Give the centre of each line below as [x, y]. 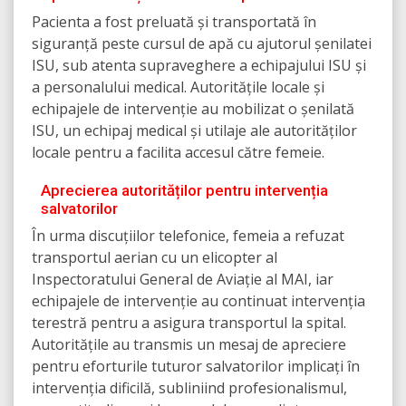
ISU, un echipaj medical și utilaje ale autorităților [194, 131]
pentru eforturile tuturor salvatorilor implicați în [196, 367]
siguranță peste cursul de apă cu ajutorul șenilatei [202, 44]
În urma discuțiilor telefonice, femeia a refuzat [188, 236]
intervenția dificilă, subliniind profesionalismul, [189, 388]
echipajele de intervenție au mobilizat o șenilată [193, 109]
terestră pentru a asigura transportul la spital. [189, 323]
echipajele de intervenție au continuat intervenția [198, 301]
